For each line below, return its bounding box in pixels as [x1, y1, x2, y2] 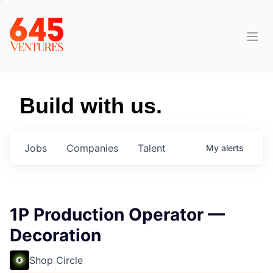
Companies [66, 142, 118, 154]
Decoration [10, 225, 101, 246]
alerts [221, 143, 244, 153]
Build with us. [19, 93, 162, 118]
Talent [138, 142, 166, 154]
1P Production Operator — [10, 204, 225, 225]
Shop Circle [29, 254, 83, 266]
